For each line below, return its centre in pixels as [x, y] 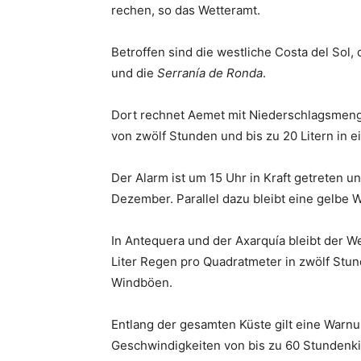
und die [134, 73]
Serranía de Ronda [210, 73]
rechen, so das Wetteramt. [186, 10]
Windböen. [142, 282]
